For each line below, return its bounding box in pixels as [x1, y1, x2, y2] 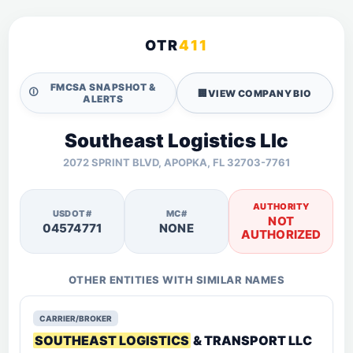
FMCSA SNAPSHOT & [50, 81, 156, 93]
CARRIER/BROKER [39, 314, 112, 323]
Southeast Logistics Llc [65, 129, 288, 152]
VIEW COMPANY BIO [207, 87, 312, 99]
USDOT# [52, 207, 92, 219]
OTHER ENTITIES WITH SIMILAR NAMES [68, 273, 285, 286]
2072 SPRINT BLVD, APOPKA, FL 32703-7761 [63, 156, 290, 169]
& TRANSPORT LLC [191, 333, 312, 348]
